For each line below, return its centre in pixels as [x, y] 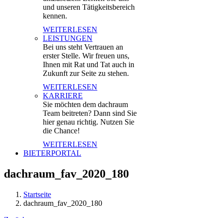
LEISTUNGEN [68, 38]
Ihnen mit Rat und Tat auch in [89, 64]
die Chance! [61, 131]
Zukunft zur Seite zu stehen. [86, 73]
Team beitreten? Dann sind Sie [90, 113]
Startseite [37, 194]
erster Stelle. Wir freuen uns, [86, 56]
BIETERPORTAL [52, 153]
